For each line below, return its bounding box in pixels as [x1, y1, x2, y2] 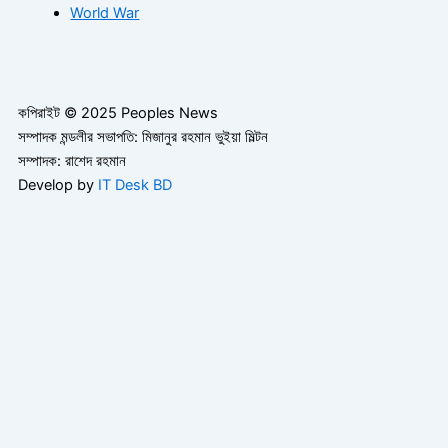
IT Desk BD [98, 176, 172, 195]
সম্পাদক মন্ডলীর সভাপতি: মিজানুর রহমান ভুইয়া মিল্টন [18, 128, 268, 147]
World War [70, 4, 140, 23]
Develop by [18, 176, 98, 195]
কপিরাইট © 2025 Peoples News [18, 104, 218, 123]
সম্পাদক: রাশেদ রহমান [18, 152, 126, 171]
